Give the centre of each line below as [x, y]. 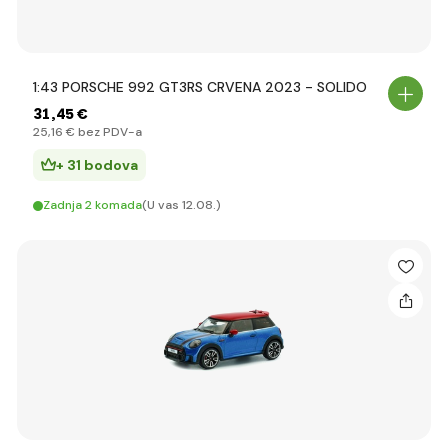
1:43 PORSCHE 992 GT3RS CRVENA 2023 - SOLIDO [200, 87]
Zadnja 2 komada [92, 205]
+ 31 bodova [97, 165]
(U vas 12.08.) [181, 205]
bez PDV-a [108, 132]
